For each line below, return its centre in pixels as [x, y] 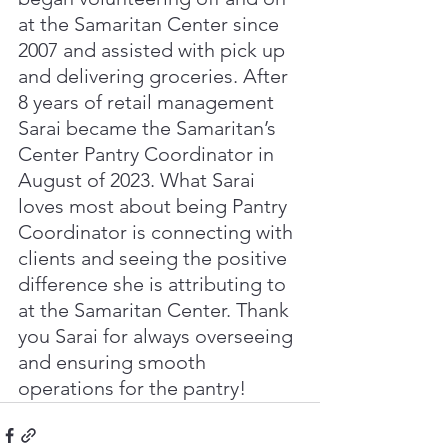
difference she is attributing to [154, 283]
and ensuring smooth [114, 361]
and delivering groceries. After [155, 75]
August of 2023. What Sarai [139, 179]
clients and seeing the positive [155, 257]
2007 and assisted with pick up [154, 49]
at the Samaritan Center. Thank [156, 309]
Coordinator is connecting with [158, 231]
